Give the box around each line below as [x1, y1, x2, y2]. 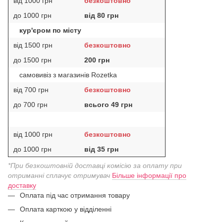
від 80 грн [84, 11, 118, 19]
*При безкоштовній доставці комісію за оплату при [8, 161, 182, 169]
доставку [8, 181, 36, 189]
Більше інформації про [112, 171, 186, 179]
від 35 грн [84, 145, 118, 153]
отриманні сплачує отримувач [8, 171, 112, 179]
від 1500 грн [13, 41, 53, 49]
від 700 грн [13, 85, 49, 94]
